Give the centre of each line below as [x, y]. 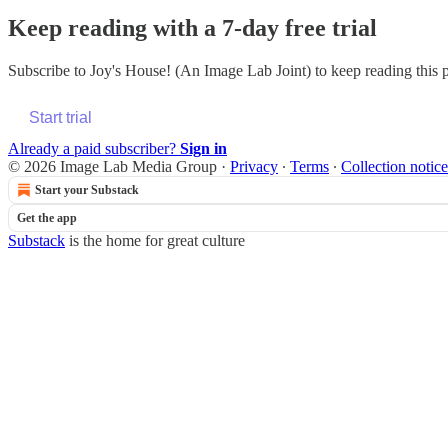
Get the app [47, 217]
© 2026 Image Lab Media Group [112, 166]
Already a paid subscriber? [94, 148]
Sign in [203, 148]
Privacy [254, 166]
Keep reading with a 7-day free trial [192, 27]
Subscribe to [49, 70]
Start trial [60, 117]
